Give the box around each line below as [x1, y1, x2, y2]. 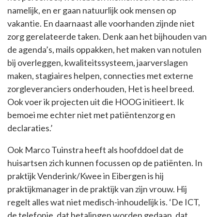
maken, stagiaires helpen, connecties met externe [7, 70, 193, 81]
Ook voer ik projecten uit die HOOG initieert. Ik [7, 96, 184, 107]
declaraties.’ [7, 123, 53, 133]
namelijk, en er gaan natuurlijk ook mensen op [7, 5, 176, 15]
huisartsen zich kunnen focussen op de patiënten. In [7, 157, 202, 168]
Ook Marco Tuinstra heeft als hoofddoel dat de [7, 144, 184, 155]
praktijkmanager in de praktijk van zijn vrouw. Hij [7, 184, 187, 194]
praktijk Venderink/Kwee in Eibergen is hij [7, 170, 164, 181]
